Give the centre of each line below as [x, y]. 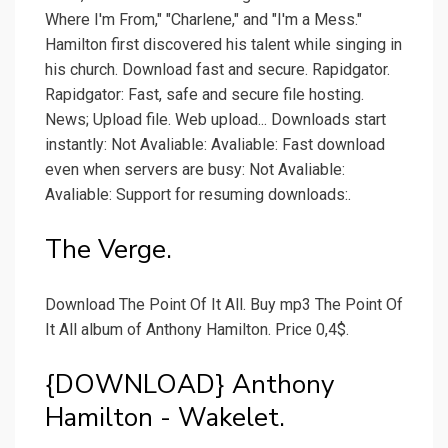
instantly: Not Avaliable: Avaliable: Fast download [215, 145]
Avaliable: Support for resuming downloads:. [198, 195]
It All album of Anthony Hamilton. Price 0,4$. [197, 330]
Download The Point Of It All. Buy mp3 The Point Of [224, 305]
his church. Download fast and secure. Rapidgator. [217, 70]
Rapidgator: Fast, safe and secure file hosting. [204, 95]
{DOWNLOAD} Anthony [189, 385]
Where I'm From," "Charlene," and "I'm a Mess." [203, 20]
